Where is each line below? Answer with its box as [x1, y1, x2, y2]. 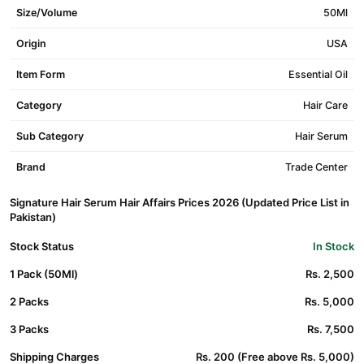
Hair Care [303, 99, 348, 111]
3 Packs [10, 323, 49, 336]
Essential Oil [288, 68, 348, 80]
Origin [16, 37, 46, 50]
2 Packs [10, 295, 49, 308]
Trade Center [285, 161, 348, 173]
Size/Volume [16, 6, 77, 19]
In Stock [313, 240, 354, 253]
